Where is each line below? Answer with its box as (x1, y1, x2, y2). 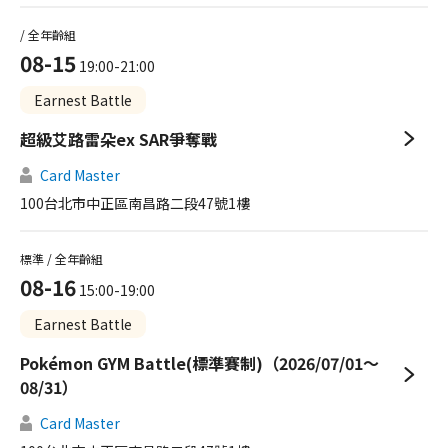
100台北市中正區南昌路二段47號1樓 (20, 193, 250, 213)
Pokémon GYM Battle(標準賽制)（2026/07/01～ (20, 351, 379, 375)
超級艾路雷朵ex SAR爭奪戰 (20, 127, 217, 151)
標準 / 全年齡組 (20, 250, 103, 267)
